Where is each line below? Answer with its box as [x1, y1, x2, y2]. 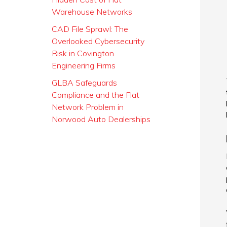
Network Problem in [52, 102, 124, 112]
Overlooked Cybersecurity [52, 36, 144, 46]
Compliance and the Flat [52, 90, 139, 100]
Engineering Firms [52, 60, 116, 70]
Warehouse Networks [52, 7, 132, 17]
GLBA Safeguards [52, 78, 117, 88]
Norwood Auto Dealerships [52, 114, 150, 124]
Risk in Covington [52, 48, 114, 58]
